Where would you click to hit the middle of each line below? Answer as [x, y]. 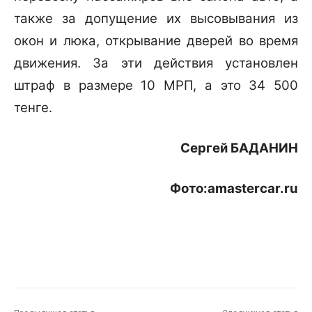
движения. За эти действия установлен [156, 63]
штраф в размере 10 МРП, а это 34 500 [156, 86]
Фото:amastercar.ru [234, 189]
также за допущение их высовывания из [156, 19]
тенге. [33, 108]
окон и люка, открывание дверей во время [156, 41]
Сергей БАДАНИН [239, 148]
